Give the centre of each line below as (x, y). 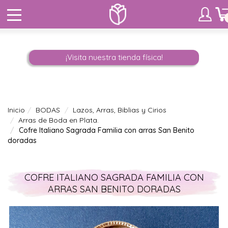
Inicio (16, 110)
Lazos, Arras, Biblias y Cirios (120, 110)
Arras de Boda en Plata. (59, 120)
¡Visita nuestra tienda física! (114, 57)
